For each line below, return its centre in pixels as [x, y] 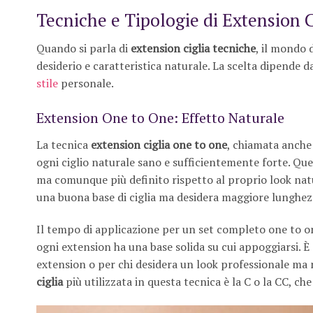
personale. [86, 83]
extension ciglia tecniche [193, 49]
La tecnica [64, 145]
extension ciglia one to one [159, 145]
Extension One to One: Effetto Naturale [160, 118]
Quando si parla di [83, 49]
